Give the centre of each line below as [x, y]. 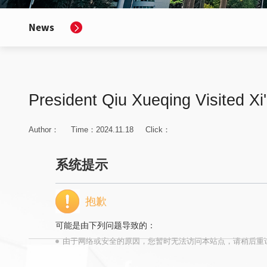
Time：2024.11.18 [102, 130]
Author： [44, 130]
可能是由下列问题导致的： [105, 226]
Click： [158, 130]
